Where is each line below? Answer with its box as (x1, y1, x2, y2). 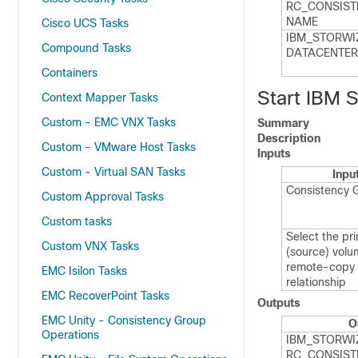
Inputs (257, 147, 291, 160)
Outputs (257, 296, 300, 309)
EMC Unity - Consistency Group (42, 314, 206, 327)
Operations (42, 328, 99, 341)
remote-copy (286, 261, 355, 273)
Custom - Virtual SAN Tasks (42, 165, 185, 178)
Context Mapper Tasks (42, 91, 158, 104)
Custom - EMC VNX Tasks (42, 116, 176, 129)
